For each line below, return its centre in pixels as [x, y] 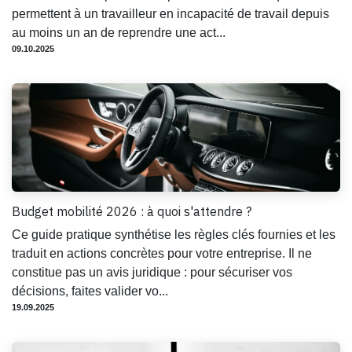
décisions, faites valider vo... [90, 291]
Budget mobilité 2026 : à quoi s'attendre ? [132, 211]
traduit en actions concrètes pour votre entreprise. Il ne [162, 253]
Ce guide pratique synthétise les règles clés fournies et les [174, 234]
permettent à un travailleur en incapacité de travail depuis [170, 13]
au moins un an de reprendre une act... [119, 32]
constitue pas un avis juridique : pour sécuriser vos [152, 272]
